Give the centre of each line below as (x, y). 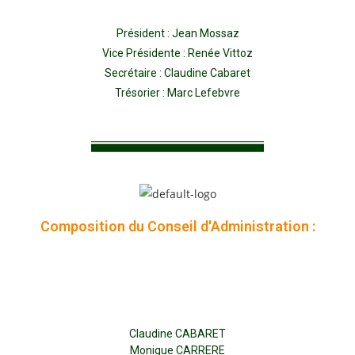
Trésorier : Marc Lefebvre (177, 93)
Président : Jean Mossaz (177, 33)
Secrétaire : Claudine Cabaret (177, 73)
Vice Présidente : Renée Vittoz (177, 53)
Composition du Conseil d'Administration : (177, 226)
